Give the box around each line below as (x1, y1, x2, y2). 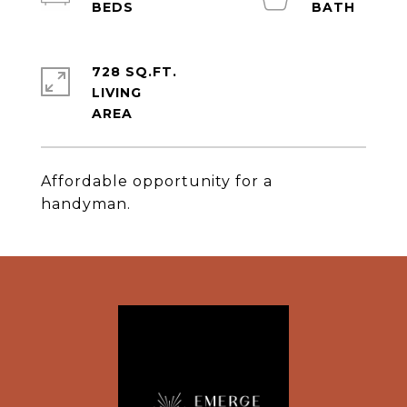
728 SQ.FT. (92, 64, 177, 80)
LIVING (92, 84, 142, 101)
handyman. (41, 195, 131, 213)
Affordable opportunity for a (41, 173, 273, 190)
